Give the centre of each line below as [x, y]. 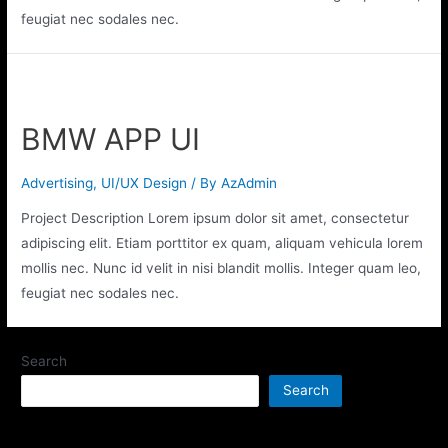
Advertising [57, 182]
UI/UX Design [144, 182]
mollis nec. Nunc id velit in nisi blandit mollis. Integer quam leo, [221, 268]
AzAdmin [249, 182]
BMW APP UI [111, 138]
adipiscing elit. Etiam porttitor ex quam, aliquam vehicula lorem [222, 243]
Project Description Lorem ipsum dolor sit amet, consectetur [215, 218]
